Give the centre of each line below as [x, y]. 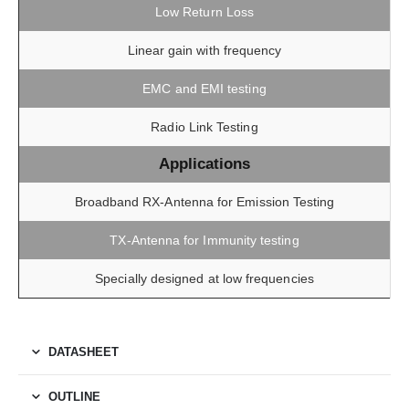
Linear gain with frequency [204, 51]
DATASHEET [84, 352]
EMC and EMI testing [204, 89]
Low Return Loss [204, 12]
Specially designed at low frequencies [204, 279]
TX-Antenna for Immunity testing [204, 241]
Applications [204, 164]
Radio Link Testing [204, 127]
